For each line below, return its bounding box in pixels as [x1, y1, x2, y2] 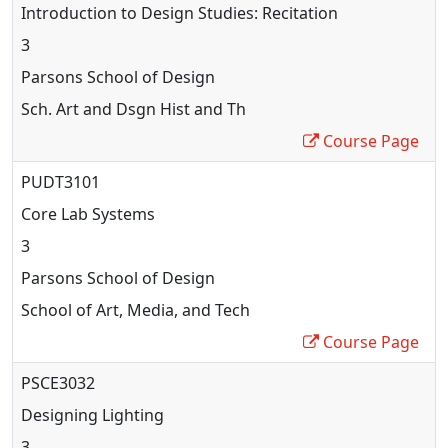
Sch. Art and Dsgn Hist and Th [21, 97, 246, 120]
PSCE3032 [21, 371, 95, 394]
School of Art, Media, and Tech [21, 298, 250, 321]
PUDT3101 [21, 170, 100, 193]
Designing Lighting [21, 403, 164, 426]
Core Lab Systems [21, 202, 155, 225]
